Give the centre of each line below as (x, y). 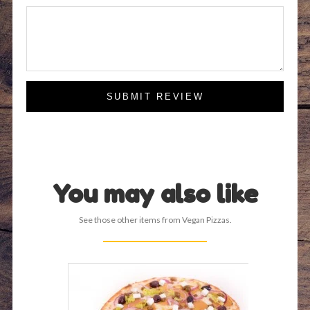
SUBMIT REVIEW (155, 96)
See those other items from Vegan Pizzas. (155, 219)
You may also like (155, 193)
